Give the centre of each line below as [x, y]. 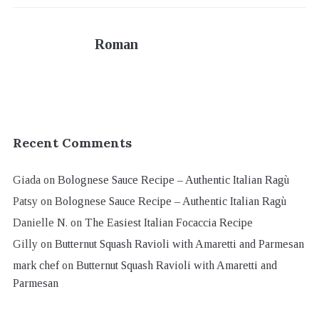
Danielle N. [40, 222]
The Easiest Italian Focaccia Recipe [168, 222]
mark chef [36, 265]
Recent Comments [72, 142]
